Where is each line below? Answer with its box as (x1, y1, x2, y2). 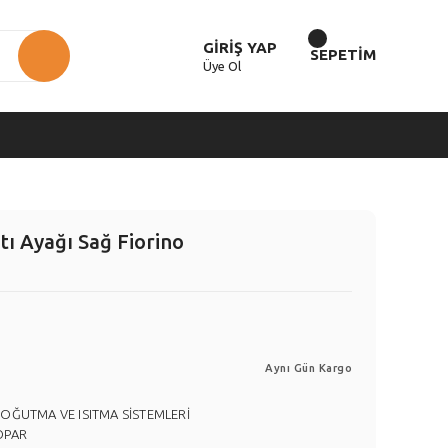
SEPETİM (310, 46, 376, 63)
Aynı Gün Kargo (265, 362, 352, 374)
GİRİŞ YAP (203, 39, 277, 56)
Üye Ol (203, 59, 241, 73)
